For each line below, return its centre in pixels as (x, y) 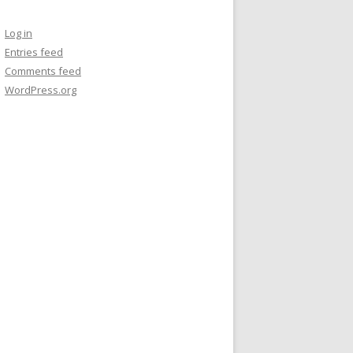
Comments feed (43, 71)
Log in (19, 33)
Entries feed (34, 52)
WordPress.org (41, 90)
